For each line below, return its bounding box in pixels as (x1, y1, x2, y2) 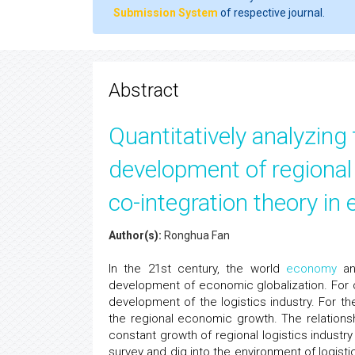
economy (285, 261, 337, 276)
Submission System (113, 6, 218, 19)
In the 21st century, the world (109, 261, 286, 276)
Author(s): (109, 229, 162, 242)
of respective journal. (218, 6, 325, 19)
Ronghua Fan (162, 229, 230, 242)
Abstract (109, 79, 179, 101)
